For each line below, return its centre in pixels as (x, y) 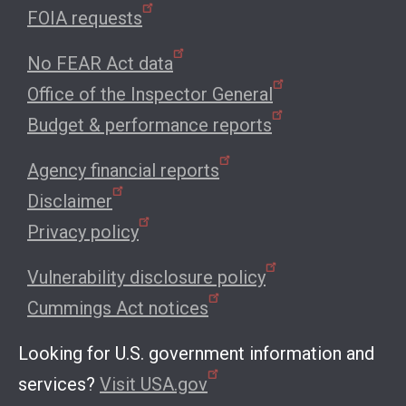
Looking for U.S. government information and (196, 354)
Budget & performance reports (150, 126)
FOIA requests (85, 19)
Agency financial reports (123, 171)
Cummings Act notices (118, 309)
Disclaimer (70, 202)
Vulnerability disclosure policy (146, 278)
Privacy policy (83, 232)
